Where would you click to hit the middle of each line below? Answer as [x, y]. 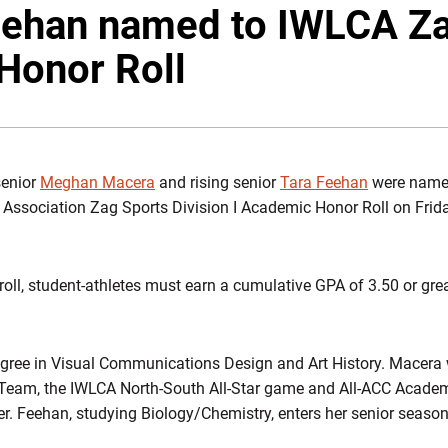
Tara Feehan [324, 182]
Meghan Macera [97, 182]
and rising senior [217, 182]
